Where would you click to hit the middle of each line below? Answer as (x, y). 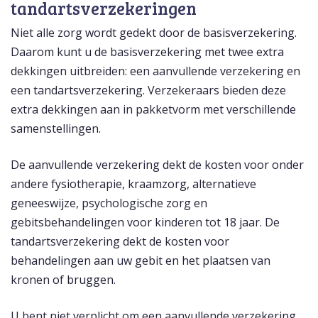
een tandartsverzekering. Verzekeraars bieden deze (148, 91)
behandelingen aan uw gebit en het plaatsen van (141, 261)
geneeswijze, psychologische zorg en (109, 203)
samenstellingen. (56, 129)
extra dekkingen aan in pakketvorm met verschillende (153, 110)
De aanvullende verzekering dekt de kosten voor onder (157, 165)
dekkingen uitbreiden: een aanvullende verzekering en (155, 71)
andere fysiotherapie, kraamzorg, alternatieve (133, 184)
